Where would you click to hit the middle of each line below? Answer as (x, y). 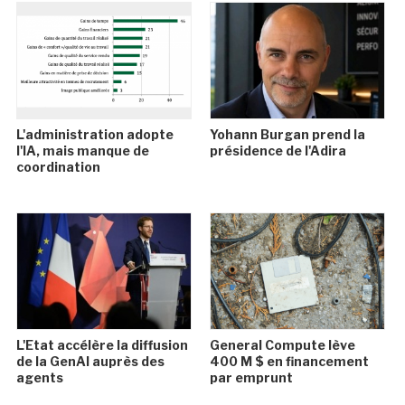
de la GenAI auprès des (91, 362)
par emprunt (251, 378)
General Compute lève (282, 345)
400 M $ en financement (289, 362)
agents (40, 378)
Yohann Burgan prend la (287, 135)
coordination (59, 167)
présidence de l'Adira (278, 151)
